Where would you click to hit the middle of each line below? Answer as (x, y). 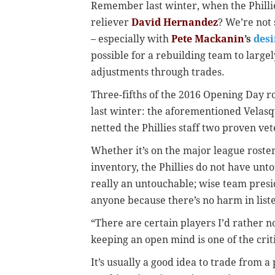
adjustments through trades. (158, 72)
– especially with (131, 39)
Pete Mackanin (208, 39)
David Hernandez (175, 23)
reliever (111, 23)
